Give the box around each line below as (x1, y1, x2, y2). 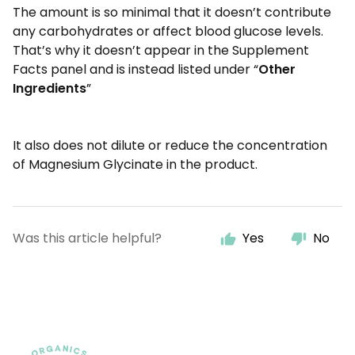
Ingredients (13, 79, 86, 97)
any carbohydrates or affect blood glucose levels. (13, 22, 323, 40)
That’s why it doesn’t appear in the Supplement (13, 41, 309, 59)
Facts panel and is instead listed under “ (13, 60, 258, 78)
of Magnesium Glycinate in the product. (13, 155, 258, 174)
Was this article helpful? (13, 229, 162, 247)
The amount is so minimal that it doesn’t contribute (13, 3, 331, 21)
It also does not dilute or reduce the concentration (13, 136, 327, 155)
